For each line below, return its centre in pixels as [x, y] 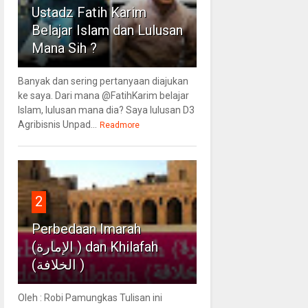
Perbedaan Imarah [86, 229]
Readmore [119, 125]
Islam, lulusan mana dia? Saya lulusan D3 [106, 110]
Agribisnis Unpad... [57, 124]
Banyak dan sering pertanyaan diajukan [103, 81]
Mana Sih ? [64, 48]
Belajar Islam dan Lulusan [107, 30]
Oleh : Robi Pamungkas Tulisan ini [90, 297]
